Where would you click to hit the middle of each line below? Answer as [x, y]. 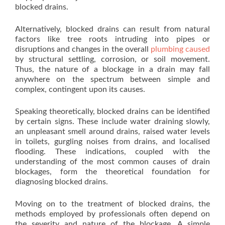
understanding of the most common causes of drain [113, 162]
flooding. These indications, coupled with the [113, 152]
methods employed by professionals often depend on [113, 214]
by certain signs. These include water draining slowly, [113, 122]
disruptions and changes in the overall [83, 49]
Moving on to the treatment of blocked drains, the [113, 204]
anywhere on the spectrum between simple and [113, 80]
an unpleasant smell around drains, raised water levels [113, 132]
